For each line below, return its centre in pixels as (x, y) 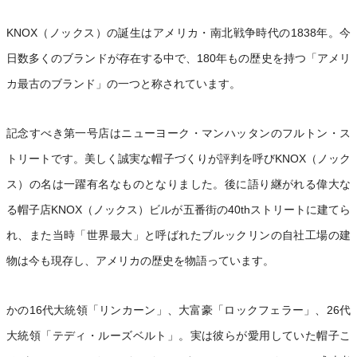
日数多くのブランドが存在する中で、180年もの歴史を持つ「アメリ (178, 58)
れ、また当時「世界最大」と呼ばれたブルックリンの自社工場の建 (178, 235)
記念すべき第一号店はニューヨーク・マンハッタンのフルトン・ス (178, 133)
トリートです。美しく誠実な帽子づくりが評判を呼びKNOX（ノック (178, 158)
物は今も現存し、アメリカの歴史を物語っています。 (140, 260)
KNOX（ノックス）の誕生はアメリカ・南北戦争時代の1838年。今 (178, 32)
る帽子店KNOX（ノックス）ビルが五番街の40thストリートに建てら (178, 209)
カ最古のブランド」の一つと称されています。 (124, 83)
